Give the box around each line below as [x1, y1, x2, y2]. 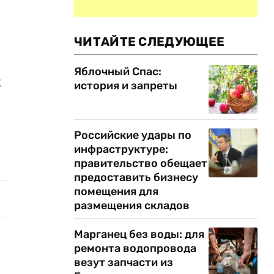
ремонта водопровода [74, 242, 196, 255]
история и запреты [74, 79, 177, 92]
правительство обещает [74, 157, 207, 170]
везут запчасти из [74, 256, 173, 269]
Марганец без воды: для [74, 228, 204, 241]
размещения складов [74, 199, 190, 212]
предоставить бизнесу [74, 171, 198, 184]
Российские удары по [74, 128, 191, 142]
